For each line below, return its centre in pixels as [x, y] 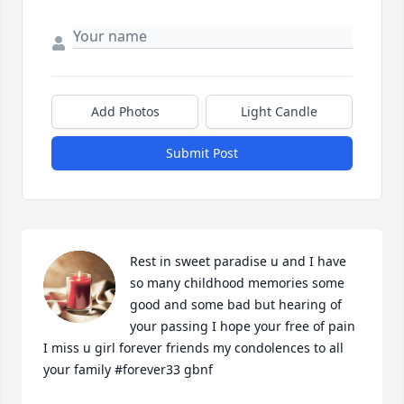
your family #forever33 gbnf [128, 369]
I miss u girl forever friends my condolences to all [193, 348]
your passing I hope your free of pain [243, 326]
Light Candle [279, 111]
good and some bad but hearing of [236, 304]
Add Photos [125, 111]
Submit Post [202, 153]
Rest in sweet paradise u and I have [238, 261]
